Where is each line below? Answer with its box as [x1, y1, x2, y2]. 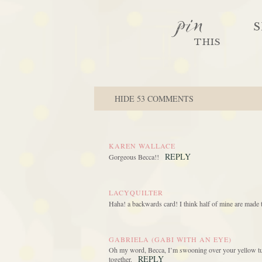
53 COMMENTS [137, 93, 194, 105]
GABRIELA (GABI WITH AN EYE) [109, 235, 232, 244]
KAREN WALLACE [109, 141, 175, 151]
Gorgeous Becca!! [109, 152, 159, 162]
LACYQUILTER [109, 188, 163, 198]
